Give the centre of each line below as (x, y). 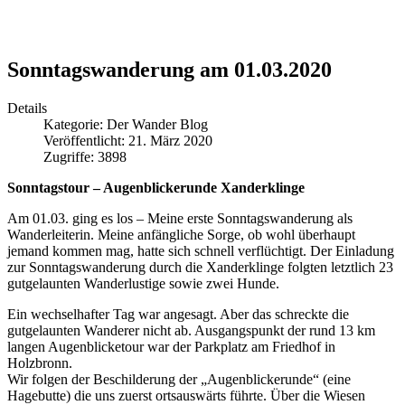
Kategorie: (75, 124)
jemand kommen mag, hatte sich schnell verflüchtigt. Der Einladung (201, 250)
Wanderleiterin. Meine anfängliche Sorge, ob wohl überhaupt (181, 234)
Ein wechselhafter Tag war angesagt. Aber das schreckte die (178, 314)
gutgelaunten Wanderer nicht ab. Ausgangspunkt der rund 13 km (191, 330)
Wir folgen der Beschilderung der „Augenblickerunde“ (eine (179, 379)
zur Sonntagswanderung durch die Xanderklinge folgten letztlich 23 (200, 267)
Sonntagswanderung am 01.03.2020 (170, 69)
